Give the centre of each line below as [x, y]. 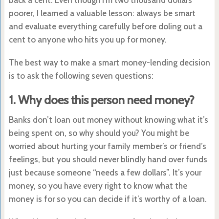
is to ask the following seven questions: [81, 76]
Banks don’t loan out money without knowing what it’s [108, 120]
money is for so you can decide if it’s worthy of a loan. [108, 199]
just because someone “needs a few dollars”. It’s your [105, 172]
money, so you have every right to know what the [98, 186]
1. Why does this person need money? [101, 100]
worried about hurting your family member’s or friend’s [107, 146]
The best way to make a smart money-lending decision [109, 62]
